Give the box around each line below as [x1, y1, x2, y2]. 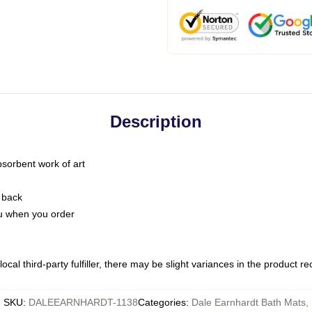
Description [110, 112, 202, 131]
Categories [138, 297, 186, 308]
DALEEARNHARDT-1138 [29, 297, 138, 308]
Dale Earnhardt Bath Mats [192, 297, 306, 308]
